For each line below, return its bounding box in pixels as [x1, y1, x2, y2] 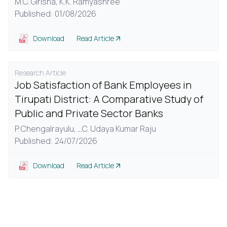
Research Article [15, 68, 66, 78]
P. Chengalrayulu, [15, 123, 78, 134]
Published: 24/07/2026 [15, 135, 97, 146]
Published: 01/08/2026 [15, 8, 96, 19]
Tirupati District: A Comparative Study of [15, 92, 203, 106]
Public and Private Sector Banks [15, 106, 163, 120]
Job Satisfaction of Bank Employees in [15, 78, 192, 92]
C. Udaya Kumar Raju [82, 123, 156, 134]
